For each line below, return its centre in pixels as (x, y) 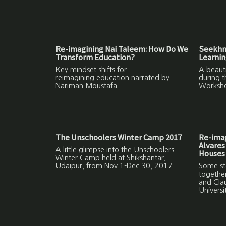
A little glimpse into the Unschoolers (115, 150)
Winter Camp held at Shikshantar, (111, 158)
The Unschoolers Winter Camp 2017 (119, 137)
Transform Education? (95, 57)
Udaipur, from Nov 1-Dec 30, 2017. (115, 166)
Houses (212, 153)
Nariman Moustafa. (88, 86)
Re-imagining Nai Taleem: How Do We (122, 49)
